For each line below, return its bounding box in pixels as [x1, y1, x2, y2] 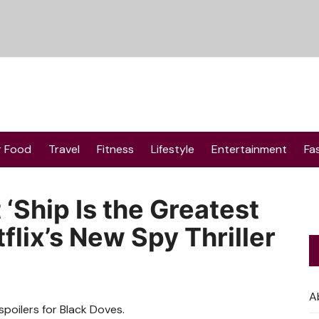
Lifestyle [151, 142, 194, 157]
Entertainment [211, 142, 287, 157]
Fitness [97, 142, 134, 157]
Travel [48, 142, 80, 157]
